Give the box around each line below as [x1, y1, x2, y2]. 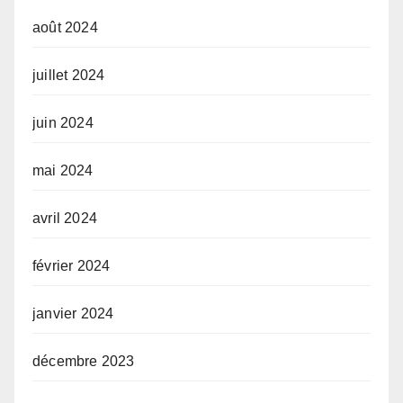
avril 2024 [32, 210, 97, 227]
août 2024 [32, 20, 98, 36]
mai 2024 [32, 163, 94, 179]
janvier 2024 [32, 306, 114, 322]
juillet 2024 [32, 67, 105, 84]
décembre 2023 [32, 354, 135, 370]
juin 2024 [32, 115, 94, 131]
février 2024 [32, 258, 111, 274]
